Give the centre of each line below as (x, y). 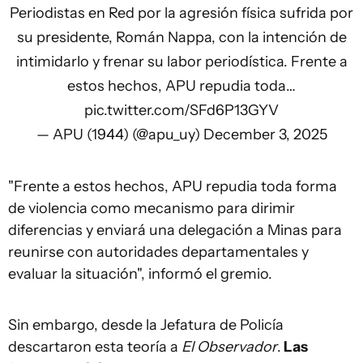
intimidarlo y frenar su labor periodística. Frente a (181, 62)
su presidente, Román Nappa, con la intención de (181, 37)
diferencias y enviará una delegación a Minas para (175, 230)
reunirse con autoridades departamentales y (158, 252)
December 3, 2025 (265, 135)
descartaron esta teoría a (95, 347)
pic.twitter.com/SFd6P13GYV (181, 110)
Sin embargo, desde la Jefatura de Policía (146, 325)
